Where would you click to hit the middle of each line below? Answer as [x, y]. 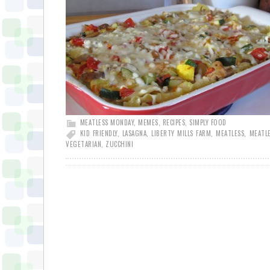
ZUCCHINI [119, 144]
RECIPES [174, 122]
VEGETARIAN [83, 144]
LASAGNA [134, 133]
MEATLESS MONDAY [107, 122]
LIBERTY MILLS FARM [181, 133]
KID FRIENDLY [99, 133]
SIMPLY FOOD [208, 122]
